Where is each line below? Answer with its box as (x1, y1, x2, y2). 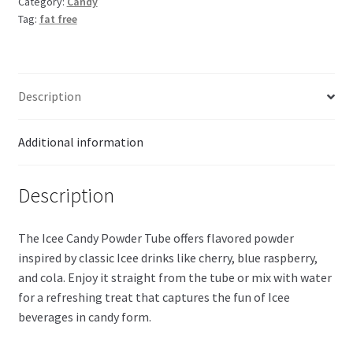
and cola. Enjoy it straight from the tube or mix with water (17, 269, 332, 285)
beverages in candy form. (17, 308, 151, 325)
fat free (39, 12, 77, 27)
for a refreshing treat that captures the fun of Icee (17, 288, 290, 305)
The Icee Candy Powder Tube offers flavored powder (17, 229, 294, 246)
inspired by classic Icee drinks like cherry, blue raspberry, (17, 249, 318, 266)
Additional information (17, 134, 143, 150)
